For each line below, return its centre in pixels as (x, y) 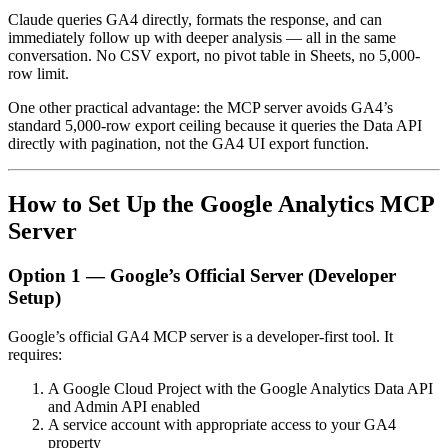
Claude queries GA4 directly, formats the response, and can (195, 20)
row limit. (38, 74)
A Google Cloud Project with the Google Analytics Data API (240, 388)
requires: (35, 354)
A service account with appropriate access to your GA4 (222, 424)
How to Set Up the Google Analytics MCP (221, 204)
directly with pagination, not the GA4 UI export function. (188, 144)
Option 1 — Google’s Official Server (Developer (202, 276)
